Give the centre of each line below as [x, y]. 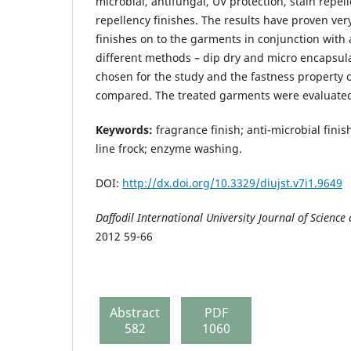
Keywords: [126, 129]
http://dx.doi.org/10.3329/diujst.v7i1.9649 [232, 183]
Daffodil [115, 217]
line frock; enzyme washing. [172, 148]
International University [195, 217]
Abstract [135, 312]
